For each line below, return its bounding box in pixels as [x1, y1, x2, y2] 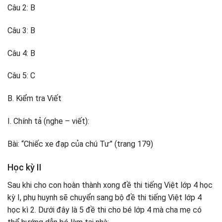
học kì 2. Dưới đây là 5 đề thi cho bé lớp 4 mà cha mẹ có [7, 205, 202, 215]
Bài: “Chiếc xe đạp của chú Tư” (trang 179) [7, 139, 153, 149]
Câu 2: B [7, 2, 35, 12]
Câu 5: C [7, 71, 35, 81]
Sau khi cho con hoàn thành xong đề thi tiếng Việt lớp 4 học [7, 180, 213, 190]
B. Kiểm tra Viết [7, 94, 61, 104]
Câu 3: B [7, 25, 35, 35]
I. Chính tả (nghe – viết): [7, 116, 89, 126]
